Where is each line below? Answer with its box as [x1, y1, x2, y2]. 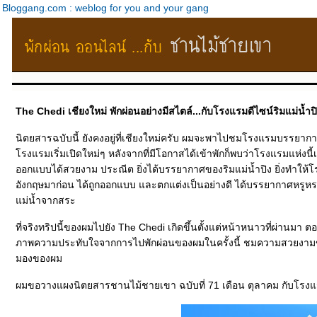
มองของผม [16, 253, 62, 264]
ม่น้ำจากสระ [16, 195, 76, 206]
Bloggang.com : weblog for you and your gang [2, 2, 209, 13]
